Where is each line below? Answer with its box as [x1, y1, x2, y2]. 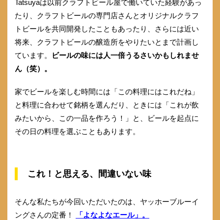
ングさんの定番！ [15, 210, 76, 219]
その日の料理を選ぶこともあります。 [15, 127, 140, 136]
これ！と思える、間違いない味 [27, 168, 151, 179]
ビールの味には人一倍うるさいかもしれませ [52, 51, 199, 59]
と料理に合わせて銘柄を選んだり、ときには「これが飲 [15, 100, 199, 109]
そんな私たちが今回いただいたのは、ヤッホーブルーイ [15, 197, 199, 206]
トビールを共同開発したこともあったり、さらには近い [15, 24, 199, 33]
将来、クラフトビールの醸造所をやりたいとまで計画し [15, 37, 199, 46]
